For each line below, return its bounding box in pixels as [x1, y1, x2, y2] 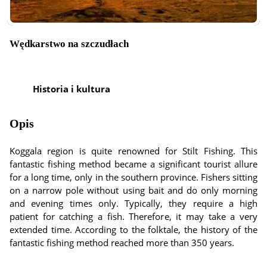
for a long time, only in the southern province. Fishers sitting [10, 171, 257, 183]
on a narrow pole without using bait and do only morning [10, 184, 257, 196]
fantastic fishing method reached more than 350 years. [10, 237, 234, 249]
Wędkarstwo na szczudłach [10, 38, 129, 49]
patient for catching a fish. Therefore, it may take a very [10, 210, 257, 222]
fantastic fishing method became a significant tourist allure [10, 158, 257, 170]
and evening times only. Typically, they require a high [10, 197, 257, 209]
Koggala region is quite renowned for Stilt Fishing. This [10, 145, 257, 157]
